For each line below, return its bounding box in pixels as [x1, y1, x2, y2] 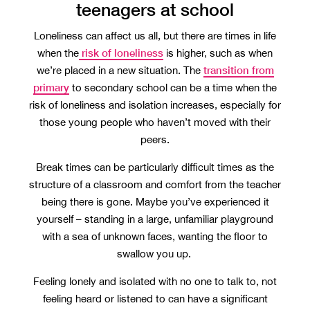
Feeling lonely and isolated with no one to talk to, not [33, 275, 277, 287]
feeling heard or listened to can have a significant [42, 293, 268, 304]
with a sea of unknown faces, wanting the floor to [42, 230, 268, 242]
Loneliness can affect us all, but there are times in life [34, 30, 276, 42]
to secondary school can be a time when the [69, 82, 277, 93]
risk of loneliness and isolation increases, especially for [29, 99, 281, 111]
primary [33, 81, 69, 93]
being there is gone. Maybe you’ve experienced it [41, 196, 269, 208]
